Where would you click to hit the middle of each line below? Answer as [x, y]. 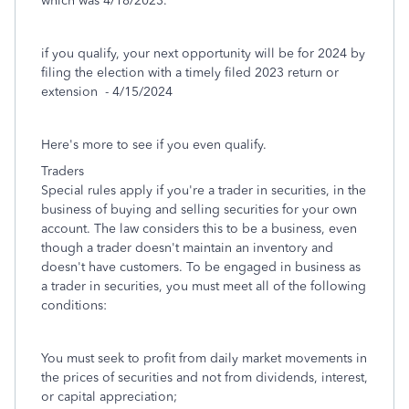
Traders [63, 171]
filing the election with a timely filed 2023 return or [190, 73]
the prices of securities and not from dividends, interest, [204, 378]
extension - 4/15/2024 [107, 92]
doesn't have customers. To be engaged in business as [201, 267]
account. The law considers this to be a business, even [199, 229]
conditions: [74, 305]
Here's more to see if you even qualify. [154, 145]
